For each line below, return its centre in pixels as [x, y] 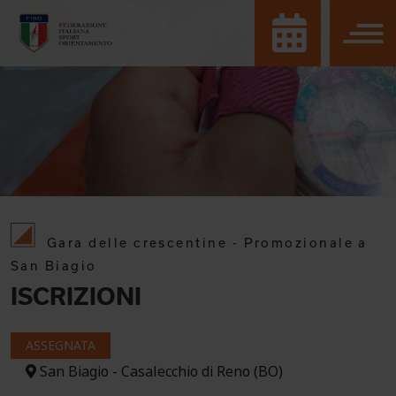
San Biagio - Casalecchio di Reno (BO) [160, 371]
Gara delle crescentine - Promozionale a [207, 242]
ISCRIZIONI [76, 296]
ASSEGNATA [61, 345]
